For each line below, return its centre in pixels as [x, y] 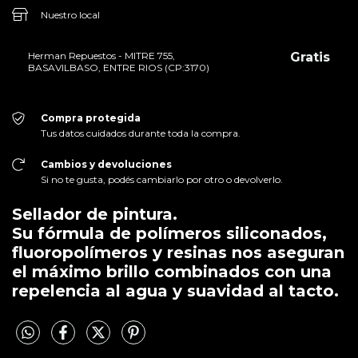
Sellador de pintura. [95, 214]
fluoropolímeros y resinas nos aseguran [178, 252]
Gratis [310, 57]
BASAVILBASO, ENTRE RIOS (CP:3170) [119, 67]
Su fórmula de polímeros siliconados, [169, 233]
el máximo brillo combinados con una [172, 271]
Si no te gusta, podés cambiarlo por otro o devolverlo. [161, 179]
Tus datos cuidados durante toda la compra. [140, 133]
